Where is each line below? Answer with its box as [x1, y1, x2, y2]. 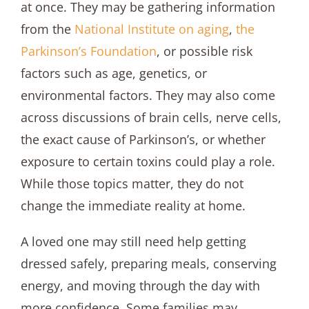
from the [20, 21, 74, 38]
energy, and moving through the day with [20, 277, 260, 295]
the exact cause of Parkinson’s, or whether [20, 131, 266, 148]
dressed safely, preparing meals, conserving [20, 255, 277, 272]
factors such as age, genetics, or [20, 65, 207, 82]
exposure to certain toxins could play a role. [20, 153, 275, 170]
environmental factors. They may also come [20, 87, 275, 104]
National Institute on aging [74, 21, 229, 38]
